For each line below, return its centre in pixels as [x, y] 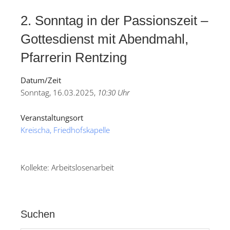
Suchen [38, 214]
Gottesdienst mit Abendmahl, [104, 39]
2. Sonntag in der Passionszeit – [114, 21]
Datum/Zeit [41, 80]
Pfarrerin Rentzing [74, 58]
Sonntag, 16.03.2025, [59, 93]
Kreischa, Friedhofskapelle [65, 130]
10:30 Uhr [114, 93]
